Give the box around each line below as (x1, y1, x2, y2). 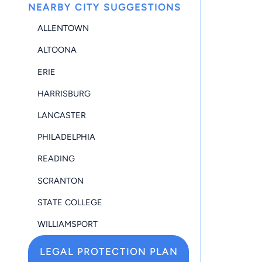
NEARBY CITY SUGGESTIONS (28, 1, 181, 13)
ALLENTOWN (37, 23, 89, 34)
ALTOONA (37, 44, 77, 56)
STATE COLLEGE (37, 196, 102, 208)
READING (37, 153, 75, 164)
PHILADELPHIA (37, 132, 95, 143)
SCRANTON (37, 175, 84, 186)
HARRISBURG (37, 88, 91, 99)
